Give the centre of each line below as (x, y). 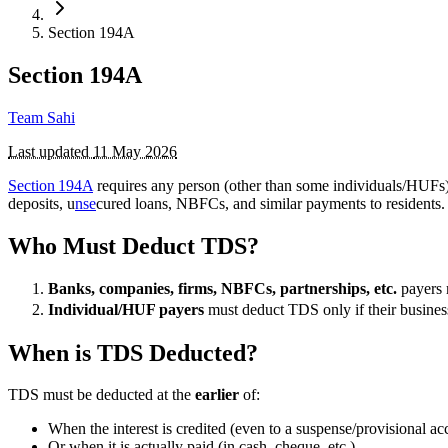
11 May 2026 (135, 151)
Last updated (50, 151)
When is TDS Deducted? (133, 352)
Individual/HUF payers (126, 309)
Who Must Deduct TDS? (133, 245)
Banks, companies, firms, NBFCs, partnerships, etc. (222, 288)
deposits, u (41, 203)
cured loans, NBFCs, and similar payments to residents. (270, 203)
